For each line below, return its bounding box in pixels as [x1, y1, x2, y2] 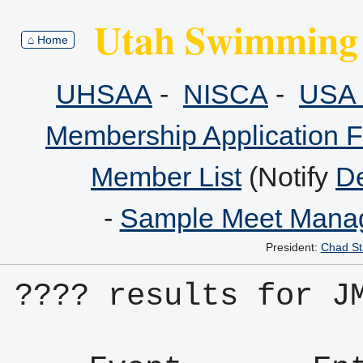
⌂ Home [28, 32, 68, 46]
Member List [91, 161, 241, 192]
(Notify [241, 161, 335, 192]
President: [265, 241, 321, 254]
